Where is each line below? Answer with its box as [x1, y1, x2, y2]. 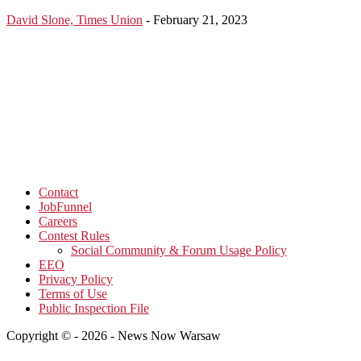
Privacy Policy [39, 272, 113, 286]
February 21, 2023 [153, 12, 247, 27]
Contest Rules [39, 228, 110, 243]
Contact [39, 185, 78, 199]
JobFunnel [39, 199, 92, 214]
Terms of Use [39, 286, 107, 301]
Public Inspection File [39, 301, 149, 315]
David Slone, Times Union [6, 12, 143, 27]
